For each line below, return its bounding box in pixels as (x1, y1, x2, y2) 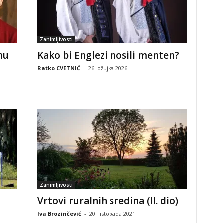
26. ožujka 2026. (88, 64, 129, 72)
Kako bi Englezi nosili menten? (37, 48, 179, 62)
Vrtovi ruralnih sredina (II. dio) (37, 194, 178, 207)
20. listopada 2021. (89, 209, 137, 217)
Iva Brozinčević (37, 209, 81, 217)
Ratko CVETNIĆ (37, 64, 80, 72)
